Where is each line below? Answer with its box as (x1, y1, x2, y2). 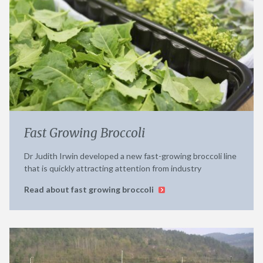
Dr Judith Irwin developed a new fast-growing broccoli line (24, 150, 237, 161)
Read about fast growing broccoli (24, 184, 156, 194)
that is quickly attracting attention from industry (24, 163, 201, 173)
